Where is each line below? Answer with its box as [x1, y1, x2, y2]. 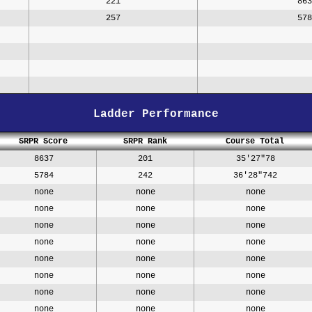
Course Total [226, 136, 284, 146]
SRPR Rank [123, 136, 167, 146]
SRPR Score [19, 136, 68, 146]
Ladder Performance [93, 107, 219, 120]
